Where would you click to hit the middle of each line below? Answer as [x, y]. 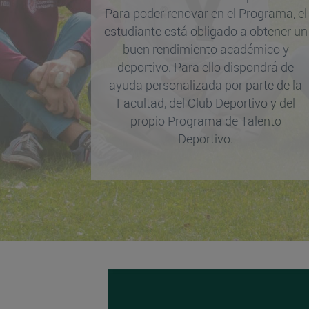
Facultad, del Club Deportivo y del [206, 103]
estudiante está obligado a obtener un [206, 31]
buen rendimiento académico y [206, 49]
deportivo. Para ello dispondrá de [206, 67]
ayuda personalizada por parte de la [206, 85]
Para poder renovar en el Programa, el [206, 13]
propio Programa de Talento [206, 121]
